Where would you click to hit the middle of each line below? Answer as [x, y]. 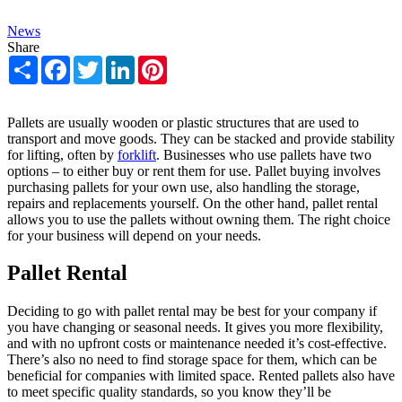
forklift [137, 154]
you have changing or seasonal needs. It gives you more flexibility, [195, 328]
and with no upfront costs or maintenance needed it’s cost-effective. [197, 344]
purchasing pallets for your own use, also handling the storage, [184, 187]
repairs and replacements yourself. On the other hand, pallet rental [192, 203]
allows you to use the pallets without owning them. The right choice [199, 219]
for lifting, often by [62, 154]
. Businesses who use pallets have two [264, 154]
